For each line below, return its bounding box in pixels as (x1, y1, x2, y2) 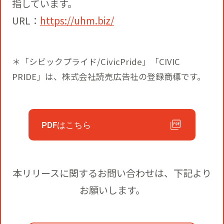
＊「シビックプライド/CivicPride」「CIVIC (11, 55, 180, 68)
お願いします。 (79, 182, 145, 197)
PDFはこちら (41, 119, 91, 130)
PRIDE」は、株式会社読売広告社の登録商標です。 (11, 70, 205, 83)
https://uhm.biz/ (39, 13, 114, 28)
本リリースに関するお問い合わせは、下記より (12, 165, 211, 180)
